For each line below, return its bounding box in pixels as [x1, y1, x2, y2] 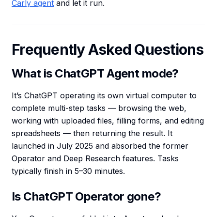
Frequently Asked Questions [12, 41, 204, 59]
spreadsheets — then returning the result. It [12, 128, 172, 139]
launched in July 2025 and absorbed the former [12, 141, 188, 151]
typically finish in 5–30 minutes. [12, 166, 125, 176]
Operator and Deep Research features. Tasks [12, 154, 179, 164]
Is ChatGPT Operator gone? [12, 189, 161, 204]
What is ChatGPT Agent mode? [12, 66, 179, 81]
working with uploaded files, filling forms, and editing [12, 116, 204, 126]
